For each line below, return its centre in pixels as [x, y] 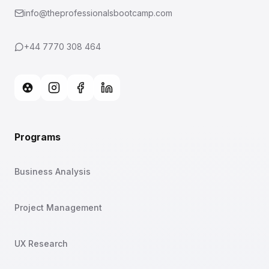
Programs [38, 137]
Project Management [58, 207]
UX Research [41, 243]
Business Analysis [53, 171]
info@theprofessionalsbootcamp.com [98, 13]
